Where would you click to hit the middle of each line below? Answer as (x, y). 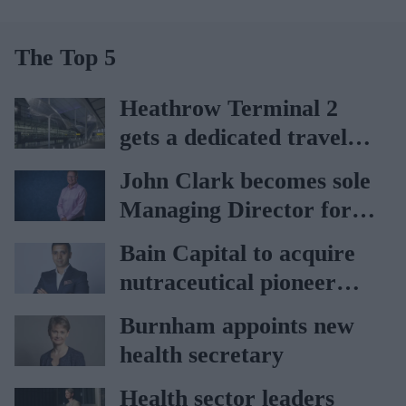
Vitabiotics (174, 311)
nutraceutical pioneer (228, 282)
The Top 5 (65, 57)
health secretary (202, 354)
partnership (179, 224)
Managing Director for (236, 209)
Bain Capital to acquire (237, 253)
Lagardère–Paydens (221, 195)
